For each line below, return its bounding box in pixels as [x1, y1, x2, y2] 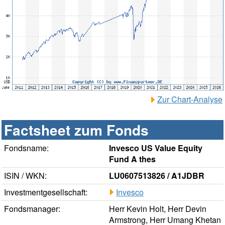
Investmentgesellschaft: [4, 186, 87, 198]
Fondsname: [4, 142, 49, 154]
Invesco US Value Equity [109, 142, 202, 154]
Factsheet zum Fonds [4, 120, 149, 141]
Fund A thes [109, 153, 156, 165]
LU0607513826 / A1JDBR [109, 170, 204, 182]
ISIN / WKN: [4, 170, 47, 182]
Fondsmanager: [4, 203, 60, 215]
